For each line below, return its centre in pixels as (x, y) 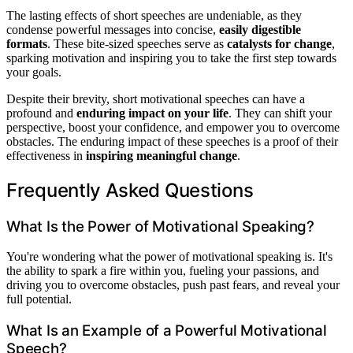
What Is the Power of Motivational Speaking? (160, 226)
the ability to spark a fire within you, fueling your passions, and (163, 271)
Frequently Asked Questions (130, 190)
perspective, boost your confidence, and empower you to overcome (173, 127)
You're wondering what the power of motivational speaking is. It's (169, 257)
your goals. (34, 72)
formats (27, 43)
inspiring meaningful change (162, 155)
